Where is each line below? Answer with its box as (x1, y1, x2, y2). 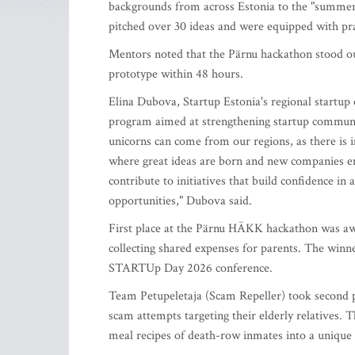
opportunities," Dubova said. (109, 193, 252, 209)
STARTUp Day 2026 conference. (109, 260, 273, 277)
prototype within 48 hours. (109, 66, 243, 82)
